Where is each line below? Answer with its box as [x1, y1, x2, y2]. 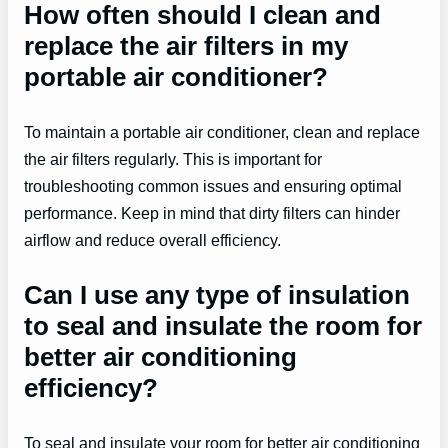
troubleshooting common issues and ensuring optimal [24, 176, 402, 195]
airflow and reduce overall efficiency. [24, 230, 281, 249]
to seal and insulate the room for [24, 310, 422, 341]
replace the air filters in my [24, 31, 348, 62]
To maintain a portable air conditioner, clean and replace [24, 122, 420, 141]
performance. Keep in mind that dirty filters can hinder [24, 203, 400, 222]
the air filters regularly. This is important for [24, 149, 322, 168]
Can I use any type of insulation [24, 279, 410, 310]
